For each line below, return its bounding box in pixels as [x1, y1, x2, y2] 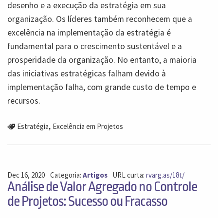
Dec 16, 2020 [7, 170, 45, 180]
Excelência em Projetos [52, 122, 123, 131]
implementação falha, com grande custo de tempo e [7, 82, 196, 93]
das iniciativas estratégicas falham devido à [7, 68, 166, 79]
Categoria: [50, 170, 83, 180]
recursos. [7, 95, 40, 107]
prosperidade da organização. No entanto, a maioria [7, 54, 197, 66]
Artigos [82, 170, 108, 180]
